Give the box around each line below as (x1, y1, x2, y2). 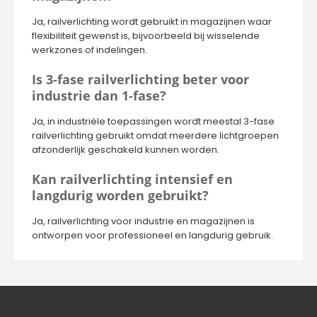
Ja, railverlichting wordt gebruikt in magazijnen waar (32, 15, 272, 28)
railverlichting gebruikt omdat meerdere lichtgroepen (32, 129, 279, 142)
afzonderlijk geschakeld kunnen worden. (32, 143, 219, 156)
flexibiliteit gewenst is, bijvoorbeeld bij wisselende (32, 29, 260, 42)
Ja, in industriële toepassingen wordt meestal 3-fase (32, 115, 275, 128)
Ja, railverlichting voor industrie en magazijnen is (32, 214, 255, 228)
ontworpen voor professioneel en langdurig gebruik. (32, 229, 273, 242)
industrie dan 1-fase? (32, 87, 166, 104)
